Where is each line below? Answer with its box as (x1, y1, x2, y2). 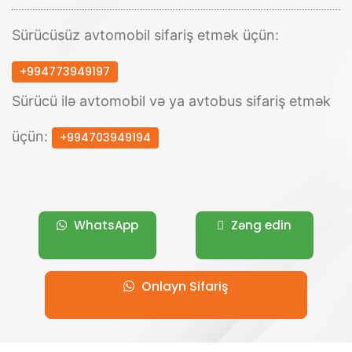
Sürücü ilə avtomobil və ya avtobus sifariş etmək (12, 93, 331, 110)
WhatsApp (71, 217, 139, 234)
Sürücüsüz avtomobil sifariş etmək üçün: (12, 27, 279, 44)
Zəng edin (228, 217, 292, 234)
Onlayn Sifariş (137, 277, 229, 296)
